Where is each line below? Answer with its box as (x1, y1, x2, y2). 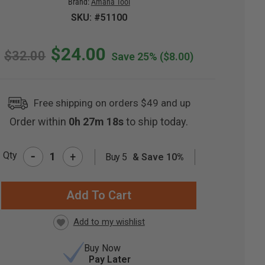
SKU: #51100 (70, 12, 127, 24)
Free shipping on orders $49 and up (34, 97, 191, 109)
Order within (9, 115, 69, 128)
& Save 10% (130, 151, 184, 163)
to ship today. (126, 115, 189, 128)
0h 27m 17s (69, 115, 127, 128)
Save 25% (111, 50, 158, 63)
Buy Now (84, 243, 121, 254)
